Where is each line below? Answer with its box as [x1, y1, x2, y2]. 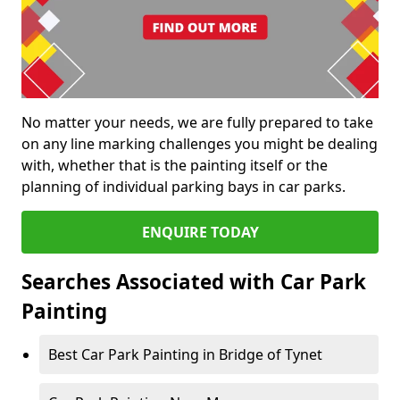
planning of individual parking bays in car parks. [21, 177, 346, 197]
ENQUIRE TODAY [141, 222, 259, 243]
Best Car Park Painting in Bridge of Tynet [48, 345, 322, 365]
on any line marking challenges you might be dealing [21, 134, 378, 154]
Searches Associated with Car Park [21, 268, 366, 296]
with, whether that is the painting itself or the [21, 155, 328, 176]
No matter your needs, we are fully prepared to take [21, 112, 373, 133]
